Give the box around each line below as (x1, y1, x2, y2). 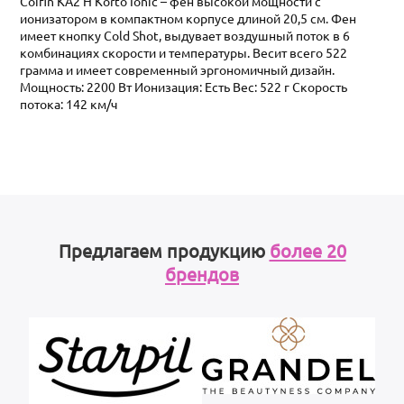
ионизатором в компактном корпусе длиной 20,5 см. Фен (20, 10, 357, 27)
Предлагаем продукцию (58, 239, 270, 262)
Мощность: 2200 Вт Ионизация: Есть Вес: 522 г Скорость (20, 78, 348, 96)
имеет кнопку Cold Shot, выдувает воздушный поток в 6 (20, 27, 351, 44)
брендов (165, 262, 239, 286)
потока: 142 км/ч (20, 96, 118, 113)
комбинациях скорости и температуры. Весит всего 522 (20, 44, 348, 61)
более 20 (269, 239, 346, 262)
